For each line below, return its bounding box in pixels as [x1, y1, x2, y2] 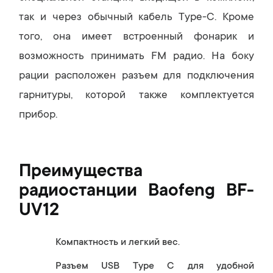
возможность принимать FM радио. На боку [19, 51, 254, 63]
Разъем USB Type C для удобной [55, 261, 254, 272]
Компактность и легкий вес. [55, 237, 180, 248]
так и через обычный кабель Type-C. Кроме [19, 12, 254, 24]
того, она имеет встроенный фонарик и [19, 31, 254, 43]
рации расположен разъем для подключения [19, 70, 254, 82]
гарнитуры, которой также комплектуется [19, 90, 254, 102]
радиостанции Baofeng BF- [19, 182, 254, 202]
